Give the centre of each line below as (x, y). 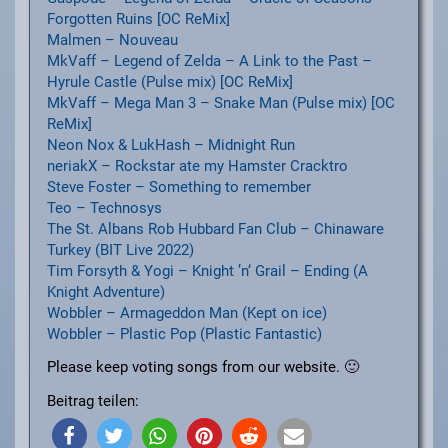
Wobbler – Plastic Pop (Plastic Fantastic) (184, 334)
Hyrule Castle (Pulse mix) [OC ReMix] (169, 82)
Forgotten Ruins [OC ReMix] (138, 19)
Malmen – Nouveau (112, 40)
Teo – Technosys (104, 208)
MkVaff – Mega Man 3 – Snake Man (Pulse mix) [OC (220, 103)
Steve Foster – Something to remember (178, 187)
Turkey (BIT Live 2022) (120, 250)
